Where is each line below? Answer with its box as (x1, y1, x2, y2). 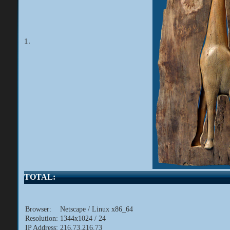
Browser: (25, 205, 51, 213)
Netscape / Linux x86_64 (60, 205, 133, 213)
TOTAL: (24, 172, 55, 181)
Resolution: (25, 215, 58, 222)
